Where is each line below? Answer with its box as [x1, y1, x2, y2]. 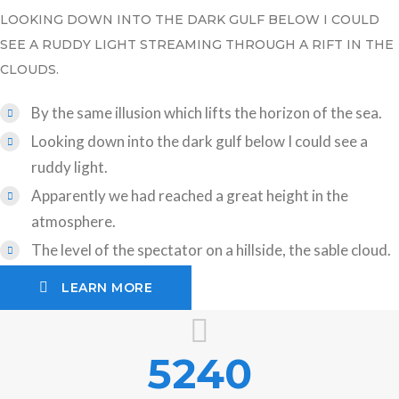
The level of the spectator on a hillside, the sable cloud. [31, 240, 391, 259]
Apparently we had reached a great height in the [31, 185, 348, 205]
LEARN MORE [61, 279, 152, 296]
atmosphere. [31, 211, 116, 231]
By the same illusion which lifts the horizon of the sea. [31, 102, 382, 122]
